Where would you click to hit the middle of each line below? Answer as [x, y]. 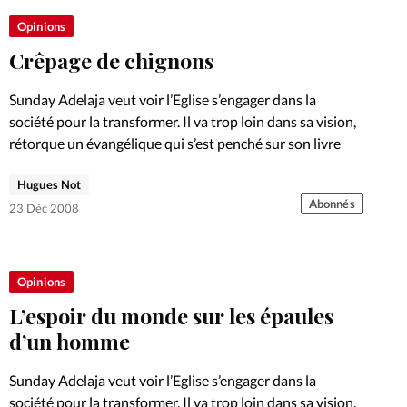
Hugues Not [50, 185]
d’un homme [69, 342]
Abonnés [332, 204]
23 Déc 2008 [44, 208]
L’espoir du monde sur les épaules [171, 316]
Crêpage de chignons [111, 60]
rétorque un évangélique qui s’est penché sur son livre [175, 143]
